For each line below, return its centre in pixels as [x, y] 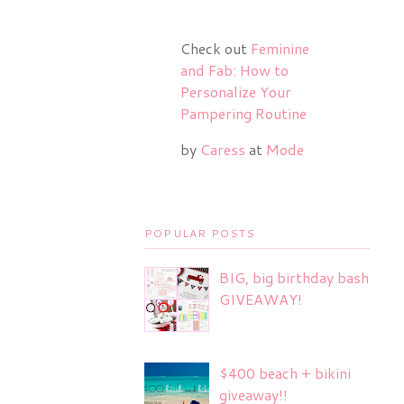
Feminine [280, 48]
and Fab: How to [234, 70]
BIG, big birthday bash [294, 278]
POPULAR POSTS [200, 233]
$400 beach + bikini [285, 372]
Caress [223, 149]
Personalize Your [236, 92]
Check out [216, 48]
